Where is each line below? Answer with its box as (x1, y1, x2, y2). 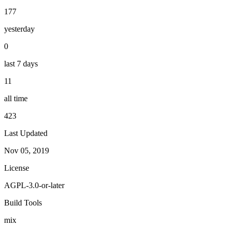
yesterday (4, 24, 35, 33)
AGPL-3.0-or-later (4, 180, 64, 190)
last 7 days (4, 59, 38, 68)
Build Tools (4, 198, 42, 207)
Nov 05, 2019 (4, 146, 49, 155)
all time (4, 94, 28, 103)
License (4, 163, 29, 172)
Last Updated (4, 128, 48, 138)
